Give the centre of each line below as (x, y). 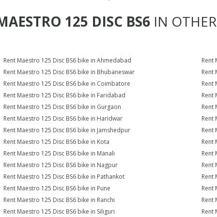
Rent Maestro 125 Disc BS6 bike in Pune (57, 188)
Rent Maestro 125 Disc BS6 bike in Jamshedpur (67, 130)
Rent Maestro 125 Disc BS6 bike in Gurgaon (62, 107)
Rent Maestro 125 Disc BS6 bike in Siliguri (59, 211)
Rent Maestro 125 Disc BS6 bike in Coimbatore (67, 84)
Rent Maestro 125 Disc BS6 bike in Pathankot (64, 177)
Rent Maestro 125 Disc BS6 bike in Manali (59, 153)
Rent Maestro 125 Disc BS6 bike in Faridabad (65, 95)
